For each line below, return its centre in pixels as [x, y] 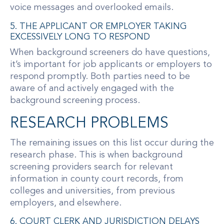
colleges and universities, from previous [92, 191]
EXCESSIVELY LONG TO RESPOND [80, 37]
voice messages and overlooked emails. [92, 8]
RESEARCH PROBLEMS [89, 123]
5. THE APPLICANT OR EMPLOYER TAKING [98, 27]
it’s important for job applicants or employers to [111, 65]
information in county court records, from [97, 179]
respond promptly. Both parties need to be [100, 77]
